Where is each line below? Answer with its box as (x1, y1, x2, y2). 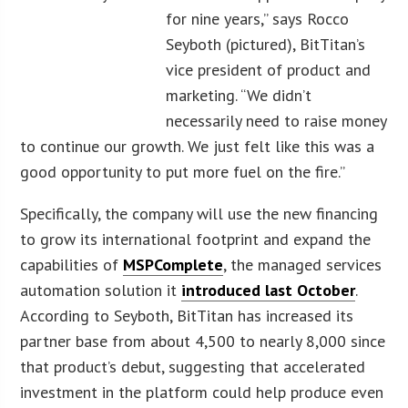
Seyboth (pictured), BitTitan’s (166, 33, 366, 55)
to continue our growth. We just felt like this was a (20, 135, 375, 157)
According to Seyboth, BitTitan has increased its (20, 304, 354, 326)
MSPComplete (123, 253, 224, 275)
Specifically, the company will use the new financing (20, 202, 379, 224)
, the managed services (223, 253, 382, 275)
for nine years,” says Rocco (166, 7, 350, 29)
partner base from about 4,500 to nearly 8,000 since (20, 330, 386, 352)
